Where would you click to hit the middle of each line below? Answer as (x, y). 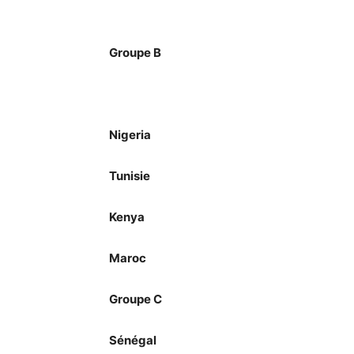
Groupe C (136, 299)
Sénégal (133, 340)
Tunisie (130, 176)
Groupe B (135, 53)
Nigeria (130, 135)
